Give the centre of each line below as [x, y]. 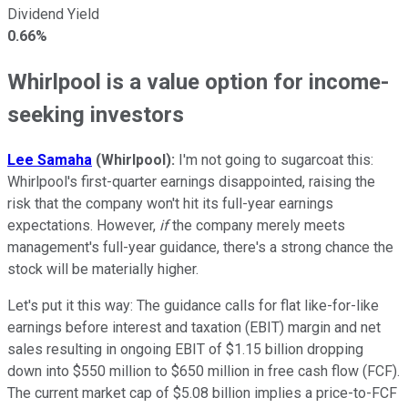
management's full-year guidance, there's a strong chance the [200, 247]
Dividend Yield [53, 14]
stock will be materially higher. [103, 269]
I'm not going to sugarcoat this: [274, 159]
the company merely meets [259, 225]
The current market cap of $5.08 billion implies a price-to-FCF [202, 393]
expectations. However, [83, 225]
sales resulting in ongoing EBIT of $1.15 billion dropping [185, 349]
